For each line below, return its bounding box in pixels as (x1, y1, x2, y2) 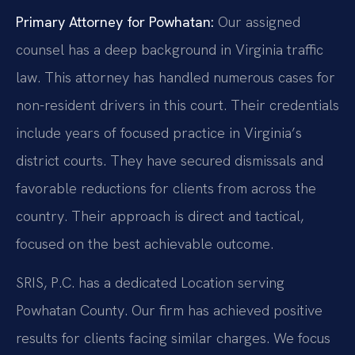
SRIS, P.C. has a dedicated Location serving (16, 273, 284, 292)
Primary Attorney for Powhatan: (16, 13, 214, 32)
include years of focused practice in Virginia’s (16, 124, 302, 143)
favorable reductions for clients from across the (16, 179, 316, 198)
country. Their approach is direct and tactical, (16, 207, 303, 226)
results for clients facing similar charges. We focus (16, 329, 330, 348)
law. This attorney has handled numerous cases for (16, 68, 335, 87)
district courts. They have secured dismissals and (16, 151, 323, 170)
